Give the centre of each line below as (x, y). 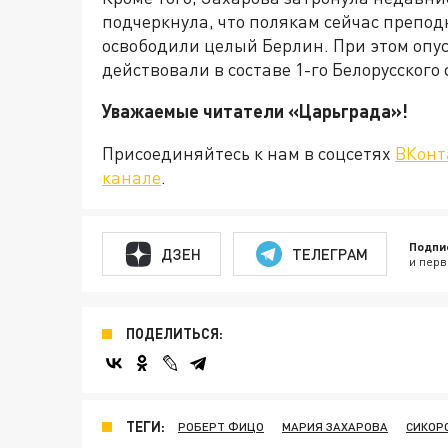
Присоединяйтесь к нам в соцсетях (248, 153)
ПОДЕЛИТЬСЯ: (174, 334)
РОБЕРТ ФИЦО (221, 427)
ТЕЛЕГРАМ (329, 253)
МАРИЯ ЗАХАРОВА (335, 427)
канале (131, 177)
